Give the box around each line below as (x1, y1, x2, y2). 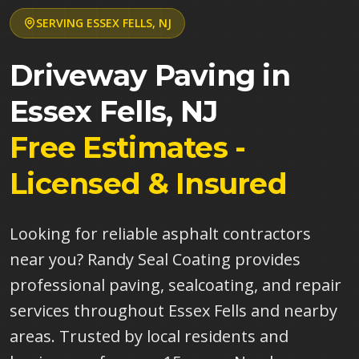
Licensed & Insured (10, 166, 288, 201)
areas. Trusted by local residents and (10, 325, 288, 347)
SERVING (36, 15, 87, 30)
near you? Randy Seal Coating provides (10, 248, 301, 270)
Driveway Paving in (10, 58, 291, 93)
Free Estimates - (10, 130, 246, 165)
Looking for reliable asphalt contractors (10, 223, 311, 244)
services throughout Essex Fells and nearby (10, 300, 337, 321)
